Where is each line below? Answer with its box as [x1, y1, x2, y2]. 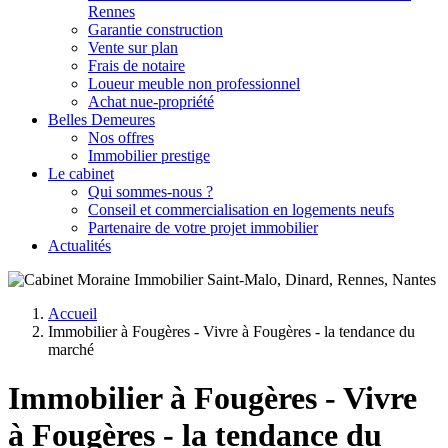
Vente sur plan [88, 38, 178, 56]
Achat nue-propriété [88, 92, 214, 110]
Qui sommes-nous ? [88, 182, 213, 200]
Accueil [48, 304, 97, 322]
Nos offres [88, 128, 154, 146]
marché [48, 340, 94, 358]
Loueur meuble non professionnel [88, 74, 300, 92]
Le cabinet [48, 164, 114, 182]
